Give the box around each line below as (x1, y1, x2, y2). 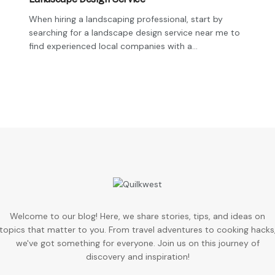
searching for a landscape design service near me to (29, 26, 241, 38)
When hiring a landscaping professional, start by (29, 13, 223, 25)
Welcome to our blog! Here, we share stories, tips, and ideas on (10, 211, 265, 222)
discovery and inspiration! (85, 251, 190, 263)
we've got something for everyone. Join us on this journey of (15, 238, 260, 249)
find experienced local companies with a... (29, 40, 198, 52)
